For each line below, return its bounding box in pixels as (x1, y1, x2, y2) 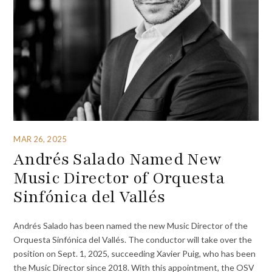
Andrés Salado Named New (13, 148, 222, 171)
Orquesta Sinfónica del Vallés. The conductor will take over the (13, 234, 253, 245)
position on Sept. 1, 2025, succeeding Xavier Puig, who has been (13, 248, 256, 259)
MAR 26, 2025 (13, 134, 67, 144)
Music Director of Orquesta (13, 167, 225, 189)
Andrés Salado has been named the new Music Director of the (13, 220, 248, 231)
